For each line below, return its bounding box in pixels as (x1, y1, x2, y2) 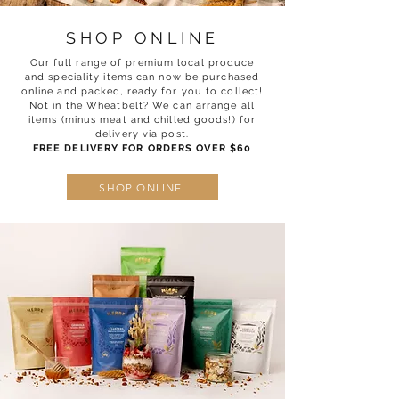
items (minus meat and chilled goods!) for (28, 114, 256, 126)
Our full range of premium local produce (29, 57, 255, 69)
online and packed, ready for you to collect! (20, 85, 264, 97)
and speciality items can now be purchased (24, 71, 260, 83)
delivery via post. (95, 128, 189, 140)
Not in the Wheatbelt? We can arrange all (28, 100, 255, 111)
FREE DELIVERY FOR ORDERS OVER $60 (32, 142, 252, 154)
